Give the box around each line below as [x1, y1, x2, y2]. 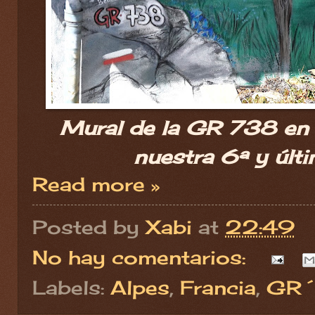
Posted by [32, 215, 146, 238]
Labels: [32, 276, 110, 300]
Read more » [32, 172, 160, 195]
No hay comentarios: [32, 245, 252, 269]
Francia [180, 276, 256, 300]
